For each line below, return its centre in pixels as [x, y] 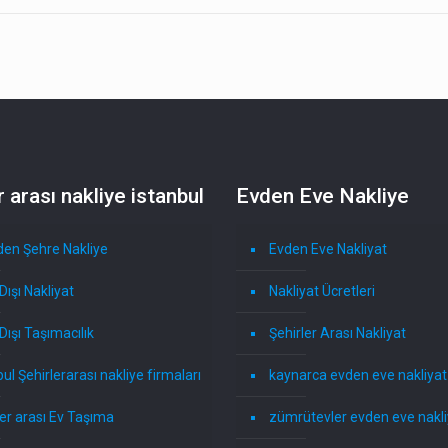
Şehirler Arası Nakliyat [338, 333]
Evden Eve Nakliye [323, 196]
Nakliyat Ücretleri [322, 291]
